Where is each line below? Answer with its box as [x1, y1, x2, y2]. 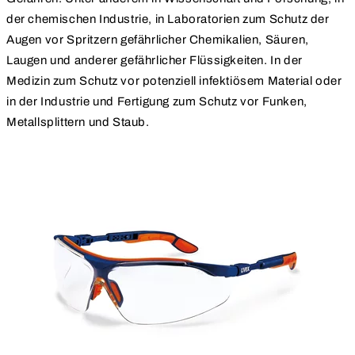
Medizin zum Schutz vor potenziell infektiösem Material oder [6, 74, 342, 88]
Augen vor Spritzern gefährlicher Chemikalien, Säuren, [6, 33, 309, 47]
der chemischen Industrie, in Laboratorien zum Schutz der [6, 13, 330, 26]
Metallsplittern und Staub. [6, 116, 150, 129]
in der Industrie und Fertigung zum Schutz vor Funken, [6, 95, 307, 109]
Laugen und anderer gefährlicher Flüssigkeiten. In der [6, 54, 303, 67]
